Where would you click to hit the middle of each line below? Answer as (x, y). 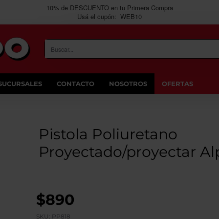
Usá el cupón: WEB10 (109, 16)
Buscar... (57, 52)
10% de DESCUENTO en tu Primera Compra (109, 8)
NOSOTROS (128, 83)
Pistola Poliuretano (108, 134)
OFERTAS (177, 83)
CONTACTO (76, 83)
